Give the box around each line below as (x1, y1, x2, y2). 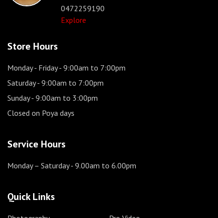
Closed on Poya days (7, 108, 74, 118)
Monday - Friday (7, 62, 57, 73)
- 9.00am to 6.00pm (69, 160, 136, 170)
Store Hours (7, 39, 58, 53)
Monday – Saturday (7, 160, 69, 170)
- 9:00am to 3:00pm (30, 92, 98, 103)
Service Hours (7, 137, 66, 150)
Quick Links (7, 190, 55, 203)
